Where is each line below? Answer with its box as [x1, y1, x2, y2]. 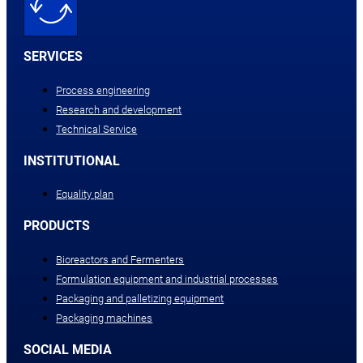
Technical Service [56, 122, 138, 135]
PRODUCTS [23, 218, 91, 234]
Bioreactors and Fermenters [56, 253, 185, 266]
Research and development [56, 103, 182, 116]
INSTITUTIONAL [23, 152, 121, 169]
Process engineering [56, 83, 151, 96]
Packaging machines [56, 311, 153, 324]
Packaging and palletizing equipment [56, 292, 224, 305]
